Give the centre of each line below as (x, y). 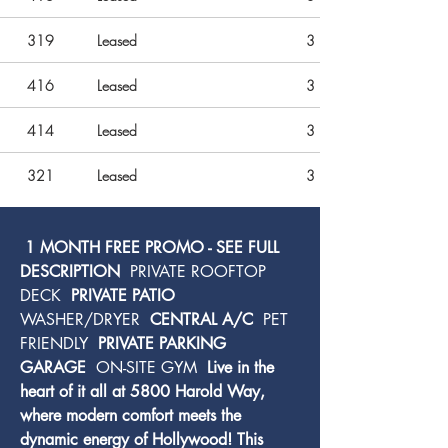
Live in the (240, 367)
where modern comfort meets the (133, 415)
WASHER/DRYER (82, 319)
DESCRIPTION (72, 271)
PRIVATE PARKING (162, 343)
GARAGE (55, 367)
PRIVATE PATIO (123, 295)
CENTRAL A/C (201, 319)
